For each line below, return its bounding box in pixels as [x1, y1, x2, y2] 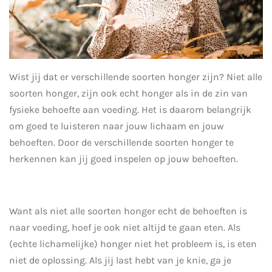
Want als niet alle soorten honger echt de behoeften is [9, 205, 247, 217]
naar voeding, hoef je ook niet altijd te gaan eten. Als [9, 221, 240, 233]
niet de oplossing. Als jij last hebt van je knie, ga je [9, 254, 231, 266]
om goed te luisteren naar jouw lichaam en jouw [9, 120, 224, 132]
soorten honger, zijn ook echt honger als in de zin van [9, 87, 248, 99]
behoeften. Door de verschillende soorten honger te [9, 136, 234, 148]
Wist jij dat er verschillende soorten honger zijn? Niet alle [9, 70, 262, 83]
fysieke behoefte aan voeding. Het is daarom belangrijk [9, 103, 251, 115]
